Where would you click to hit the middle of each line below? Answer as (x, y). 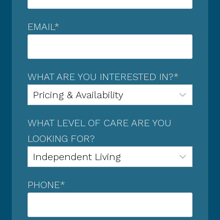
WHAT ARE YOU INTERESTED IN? (100, 76)
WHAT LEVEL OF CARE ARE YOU (99, 123)
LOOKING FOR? (61, 138)
